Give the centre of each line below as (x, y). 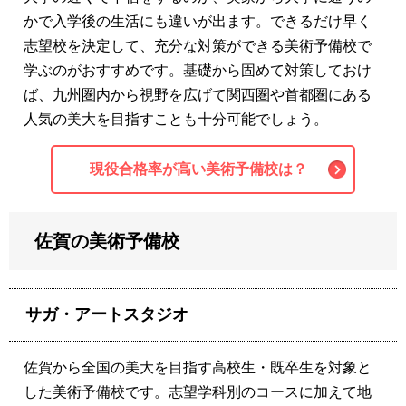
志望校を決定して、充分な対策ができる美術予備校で (198, 46)
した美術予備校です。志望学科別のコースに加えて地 (198, 392)
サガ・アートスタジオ (107, 315)
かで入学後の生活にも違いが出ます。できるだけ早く (198, 22)
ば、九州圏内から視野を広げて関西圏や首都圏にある (198, 95)
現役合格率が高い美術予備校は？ (198, 169)
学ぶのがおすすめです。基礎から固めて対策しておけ (198, 71)
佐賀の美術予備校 (107, 242)
